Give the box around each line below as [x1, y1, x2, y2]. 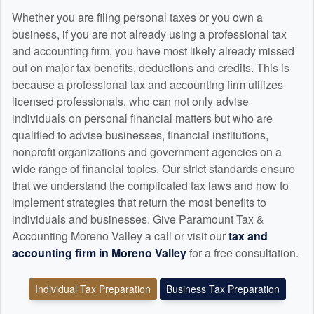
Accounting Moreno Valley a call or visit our [12, 228, 228, 245]
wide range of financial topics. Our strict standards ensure [12, 161, 295, 177]
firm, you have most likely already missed [88, 43, 294, 60]
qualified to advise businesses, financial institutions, [12, 127, 268, 144]
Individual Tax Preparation [34, 282, 151, 296]
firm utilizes [224, 76, 283, 93]
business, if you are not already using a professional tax [12, 26, 287, 43]
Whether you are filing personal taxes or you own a [12, 9, 263, 26]
